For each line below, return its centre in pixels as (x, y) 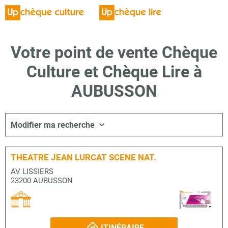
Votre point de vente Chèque (114, 52)
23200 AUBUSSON (42, 180)
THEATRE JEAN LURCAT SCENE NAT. (83, 157)
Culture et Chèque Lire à (114, 72)
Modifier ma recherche (53, 125)
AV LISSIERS (32, 171)
